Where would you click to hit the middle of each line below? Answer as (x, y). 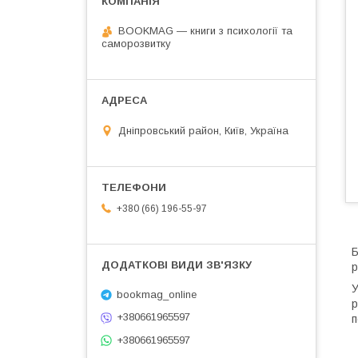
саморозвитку (136, 44)
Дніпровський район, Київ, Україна (203, 130)
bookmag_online (157, 294)
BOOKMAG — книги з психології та (205, 31)
